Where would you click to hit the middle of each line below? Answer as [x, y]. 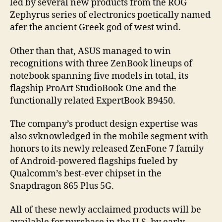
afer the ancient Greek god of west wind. [95, 28]
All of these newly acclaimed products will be [106, 210]
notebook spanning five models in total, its [99, 76]
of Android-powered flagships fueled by [94, 162]
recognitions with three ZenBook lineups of [101, 63]
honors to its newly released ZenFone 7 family [107, 149]
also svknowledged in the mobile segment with [109, 137]
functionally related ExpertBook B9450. [93, 101]
